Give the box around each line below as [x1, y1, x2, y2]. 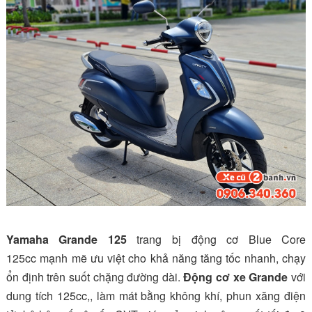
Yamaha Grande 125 [6, 231, 127, 247]
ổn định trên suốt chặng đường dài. [6, 268, 184, 285]
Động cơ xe [183, 268, 249, 285]
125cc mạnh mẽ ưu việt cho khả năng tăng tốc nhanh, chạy [6, 249, 306, 266]
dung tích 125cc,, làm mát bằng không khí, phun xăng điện [6, 287, 306, 304]
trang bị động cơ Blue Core [126, 231, 306, 247]
